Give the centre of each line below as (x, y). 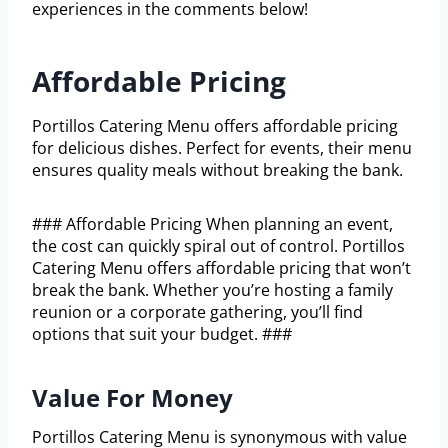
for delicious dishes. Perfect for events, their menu (222, 148)
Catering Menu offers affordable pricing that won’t (221, 268)
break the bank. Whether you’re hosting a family (212, 290)
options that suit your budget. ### (162, 334)
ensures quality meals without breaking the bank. (217, 170)
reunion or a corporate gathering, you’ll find (197, 312)
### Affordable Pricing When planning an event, (212, 224)
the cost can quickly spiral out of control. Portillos (218, 246)
